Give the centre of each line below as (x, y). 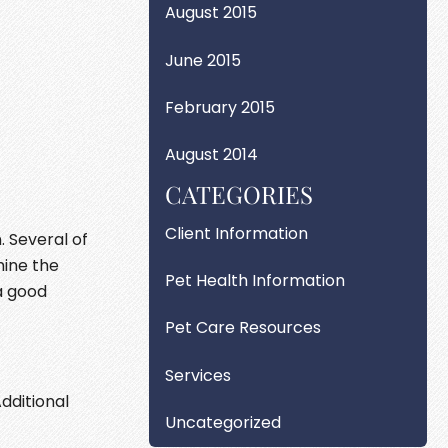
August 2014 (212, 155)
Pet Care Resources (243, 328)
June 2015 (203, 60)
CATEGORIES (239, 194)
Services (198, 375)
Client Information (237, 233)
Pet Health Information (255, 281)
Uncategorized (223, 422)
